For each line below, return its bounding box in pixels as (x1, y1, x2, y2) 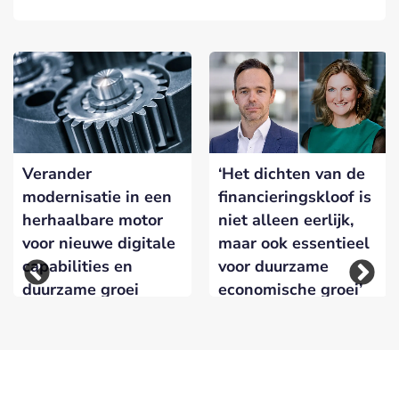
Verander (22, 163, 92, 185)
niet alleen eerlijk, (218, 209, 354, 232)
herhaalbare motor (22, 209, 163, 232)
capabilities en (22, 256, 133, 278)
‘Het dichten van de (218, 163, 365, 185)
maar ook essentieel (218, 232, 370, 255)
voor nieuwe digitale (22, 232, 175, 255)
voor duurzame (218, 256, 329, 278)
